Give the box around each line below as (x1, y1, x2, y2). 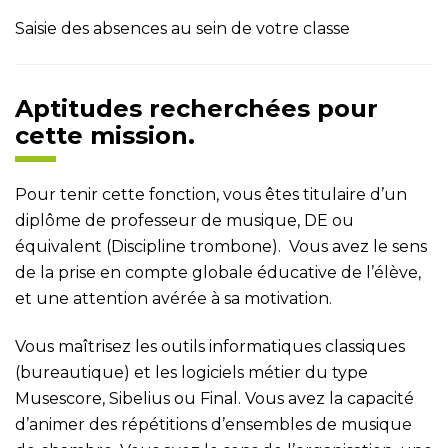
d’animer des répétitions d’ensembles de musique (15, 415, 412, 434)
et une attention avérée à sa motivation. (15, 289, 332, 308)
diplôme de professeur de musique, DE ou (15, 211, 354, 230)
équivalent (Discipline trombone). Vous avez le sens (15, 237, 427, 256)
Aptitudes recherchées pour (15, 94, 378, 123)
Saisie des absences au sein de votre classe (15, 19, 350, 38)
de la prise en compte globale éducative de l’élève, (15, 263, 421, 282)
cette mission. (15, 121, 195, 150)
